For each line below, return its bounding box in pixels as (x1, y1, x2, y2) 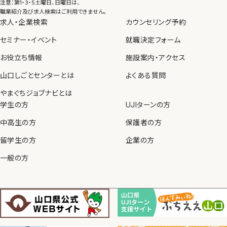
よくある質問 (126, 71, 166, 80)
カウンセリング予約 (126, 18, 186, 26)
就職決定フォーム (126, 35, 181, 44)
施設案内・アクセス (126, 53, 186, 62)
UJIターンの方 (126, 100, 171, 109)
